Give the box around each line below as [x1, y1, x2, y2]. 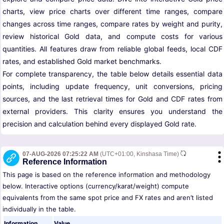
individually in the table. [2, 205, 76, 213]
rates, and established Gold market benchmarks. [2, 57, 161, 66]
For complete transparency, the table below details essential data [2, 69, 222, 78]
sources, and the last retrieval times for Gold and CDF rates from [2, 94, 222, 103]
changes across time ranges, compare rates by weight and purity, [2, 19, 222, 28]
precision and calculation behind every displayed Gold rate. [2, 119, 196, 128]
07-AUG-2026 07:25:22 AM [22, 150, 98, 158]
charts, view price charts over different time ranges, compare [2, 7, 222, 16]
